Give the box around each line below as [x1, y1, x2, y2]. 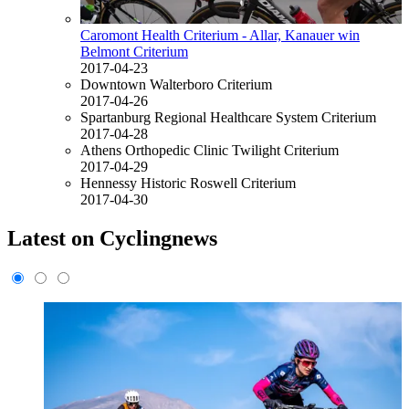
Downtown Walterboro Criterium [80, 77, 272, 93]
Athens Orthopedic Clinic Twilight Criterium [80, 142, 339, 159]
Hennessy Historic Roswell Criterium [80, 175, 296, 192]
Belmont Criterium [80, 44, 188, 60]
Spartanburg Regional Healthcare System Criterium [80, 110, 376, 126]
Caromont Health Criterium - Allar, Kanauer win [80, 27, 360, 44]
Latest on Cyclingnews [7, 226, 217, 251]
